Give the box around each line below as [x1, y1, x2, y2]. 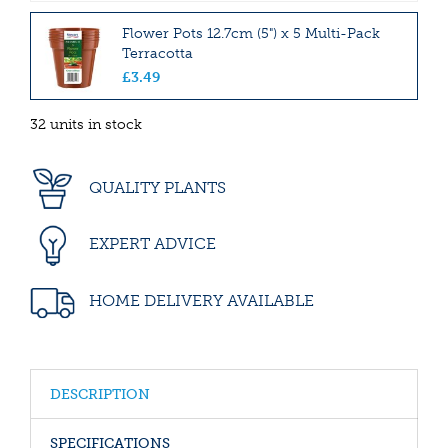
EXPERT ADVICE [85, 234, 216, 254]
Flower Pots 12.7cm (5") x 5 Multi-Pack [122, 24, 380, 42]
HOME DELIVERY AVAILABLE [85, 290, 314, 310]
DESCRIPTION [50, 386, 150, 403]
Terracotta [122, 44, 193, 62]
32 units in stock [30, 115, 142, 133]
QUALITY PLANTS [85, 177, 226, 197]
